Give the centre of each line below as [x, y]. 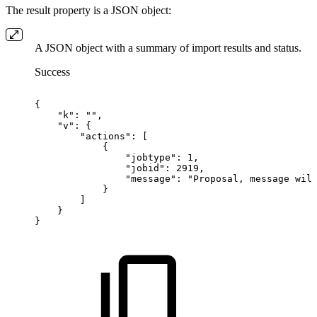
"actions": [108, 137]
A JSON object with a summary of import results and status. [168, 48]
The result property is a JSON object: [88, 11]
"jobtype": [154, 158]
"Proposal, [216, 179]
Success [52, 72]
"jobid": [148, 168]
